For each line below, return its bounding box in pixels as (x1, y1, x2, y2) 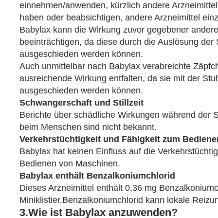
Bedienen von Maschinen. (19, 159, 120, 168)
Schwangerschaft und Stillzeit (19, 98, 144, 108)
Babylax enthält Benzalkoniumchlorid (19, 171, 175, 181)
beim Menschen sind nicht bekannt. (19, 122, 157, 132)
